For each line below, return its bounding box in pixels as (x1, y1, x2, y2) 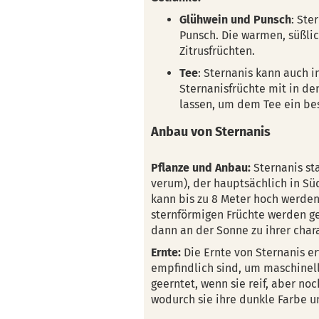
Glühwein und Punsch (179, 13, 291, 26)
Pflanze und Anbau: (151, 161, 251, 174)
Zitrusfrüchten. (179, 44, 255, 58)
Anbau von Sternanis (151, 124, 271, 140)
